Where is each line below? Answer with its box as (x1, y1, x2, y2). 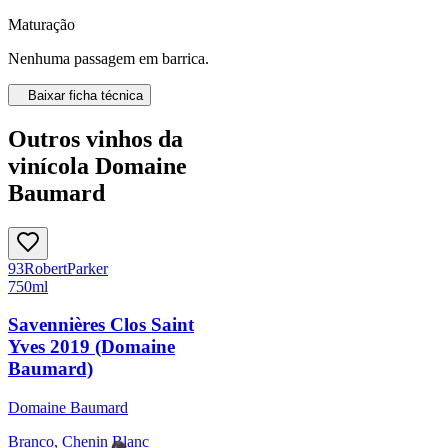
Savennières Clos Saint (8, 314, 194, 336)
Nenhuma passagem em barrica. (8, 49, 209, 67)
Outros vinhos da (8, 125, 183, 152)
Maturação (8, 15, 75, 33)
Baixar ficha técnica (28, 87, 143, 103)
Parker (67, 259, 108, 277)
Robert (24, 259, 67, 277)
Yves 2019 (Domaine (8, 336, 175, 358)
